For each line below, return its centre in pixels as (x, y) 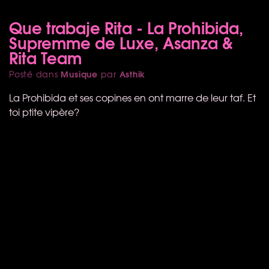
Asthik (132, 74)
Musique (79, 74)
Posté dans (35, 74)
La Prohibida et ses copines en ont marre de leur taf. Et (132, 97)
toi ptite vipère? (44, 111)
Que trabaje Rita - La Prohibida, (126, 27)
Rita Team (45, 57)
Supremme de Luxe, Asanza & (121, 42)
